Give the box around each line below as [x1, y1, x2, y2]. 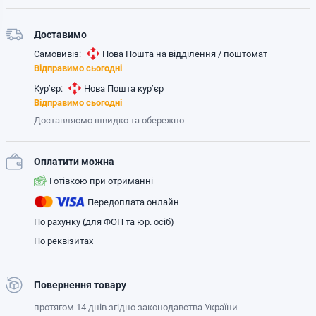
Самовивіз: [34, 48, 81, 59]
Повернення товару [34, 279, 126, 291]
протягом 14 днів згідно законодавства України [34, 302, 238, 312]
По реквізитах [34, 236, 93, 246]
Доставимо [34, 29, 87, 40]
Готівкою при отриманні [49, 175, 153, 186]
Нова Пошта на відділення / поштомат [102, 48, 267, 59]
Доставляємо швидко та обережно [34, 115, 184, 126]
